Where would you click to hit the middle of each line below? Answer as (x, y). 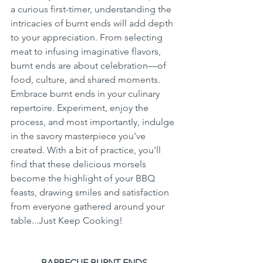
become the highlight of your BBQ (84, 178)
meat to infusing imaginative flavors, (87, 51)
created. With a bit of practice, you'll (87, 150)
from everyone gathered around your (89, 206)
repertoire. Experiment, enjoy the (81, 107)
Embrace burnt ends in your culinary (86, 93)
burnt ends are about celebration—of (90, 65)
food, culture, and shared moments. (87, 79)
